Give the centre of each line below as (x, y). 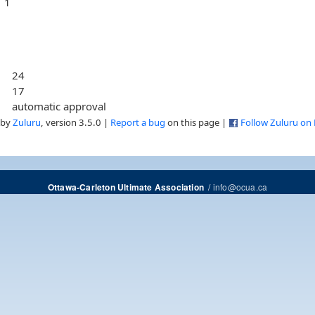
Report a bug (138, 122)
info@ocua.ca (240, 186)
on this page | (197, 122)
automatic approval (59, 106)
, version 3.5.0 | (76, 122)
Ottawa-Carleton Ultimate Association (126, 187)
